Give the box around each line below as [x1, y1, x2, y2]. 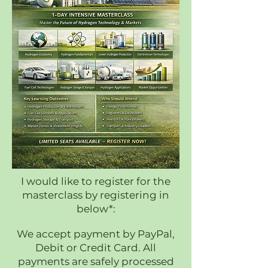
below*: [76, 203, 115, 215]
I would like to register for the [21, 175, 170, 187]
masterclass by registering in [22, 189, 169, 201]
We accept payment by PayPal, [17, 228, 175, 240]
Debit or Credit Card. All [35, 242, 156, 254]
